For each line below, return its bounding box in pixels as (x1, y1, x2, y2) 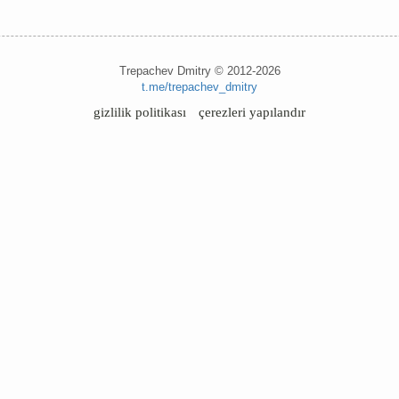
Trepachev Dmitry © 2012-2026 (118, 64, 281, 77)
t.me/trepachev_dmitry (142, 80, 257, 94)
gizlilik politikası (94, 105, 186, 119)
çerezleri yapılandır (199, 105, 305, 119)
